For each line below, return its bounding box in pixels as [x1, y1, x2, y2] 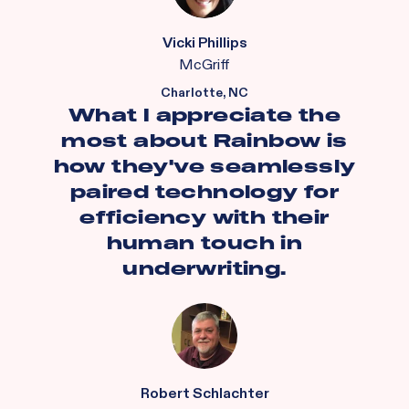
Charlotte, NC [161, 84, 248, 101]
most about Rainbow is [61, 128, 348, 153]
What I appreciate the [68, 102, 341, 128]
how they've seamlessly [53, 153, 356, 179]
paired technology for [69, 179, 340, 204]
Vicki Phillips [162, 34, 247, 53]
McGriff [179, 56, 230, 75]
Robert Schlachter [140, 384, 269, 404]
